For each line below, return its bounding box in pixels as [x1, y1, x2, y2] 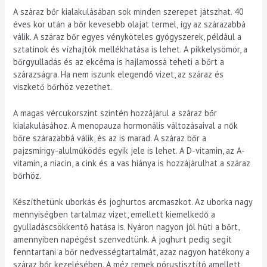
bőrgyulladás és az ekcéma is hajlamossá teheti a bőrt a [13, 55, 225, 67]
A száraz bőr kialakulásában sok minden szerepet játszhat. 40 [13, 5, 244, 17]
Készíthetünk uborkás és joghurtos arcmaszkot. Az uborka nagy [13, 196, 253, 208]
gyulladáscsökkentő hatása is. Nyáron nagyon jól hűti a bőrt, [13, 221, 240, 233]
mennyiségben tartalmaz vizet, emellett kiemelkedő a [13, 209, 216, 221]
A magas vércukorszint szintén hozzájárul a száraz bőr [13, 107, 218, 119]
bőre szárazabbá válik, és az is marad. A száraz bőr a [13, 132, 207, 144]
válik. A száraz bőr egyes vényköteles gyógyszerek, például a [13, 30, 242, 42]
